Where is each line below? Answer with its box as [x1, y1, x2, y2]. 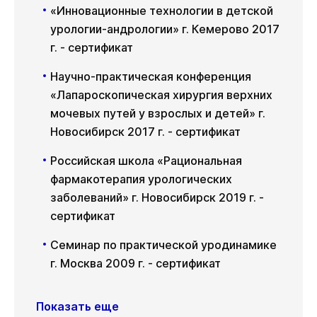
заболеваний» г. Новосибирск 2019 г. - [50, 190, 264, 204]
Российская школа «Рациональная [50, 153, 242, 168]
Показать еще [36, 299, 119, 313]
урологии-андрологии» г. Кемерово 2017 [50, 21, 279, 36]
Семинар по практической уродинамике [50, 237, 277, 252]
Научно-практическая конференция [50, 69, 251, 83]
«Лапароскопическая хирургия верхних [50, 87, 272, 102]
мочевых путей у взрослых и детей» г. [50, 105, 265, 120]
